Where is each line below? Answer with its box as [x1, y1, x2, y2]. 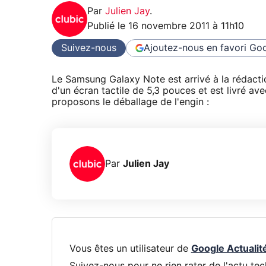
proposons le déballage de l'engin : [52, 97, 209, 107]
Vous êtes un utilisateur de [69, 243, 191, 254]
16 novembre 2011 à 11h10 [128, 21, 244, 31]
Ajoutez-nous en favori [144, 43, 246, 53]
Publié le [87, 21, 128, 31]
